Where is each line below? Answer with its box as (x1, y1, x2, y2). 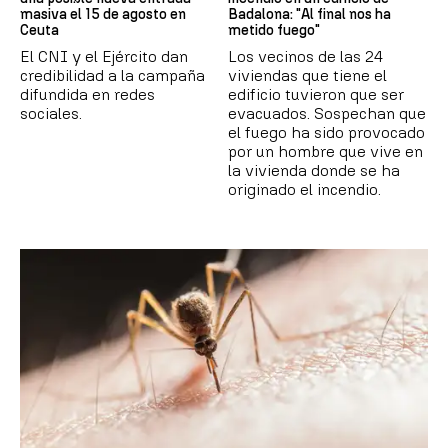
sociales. (20, 103, 82, 123)
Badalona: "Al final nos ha (228, 5, 391, 23)
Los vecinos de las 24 (228, 46, 383, 66)
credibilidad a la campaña (20, 65, 205, 85)
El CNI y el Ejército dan (20, 46, 188, 66)
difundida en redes (20, 84, 155, 104)
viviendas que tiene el (228, 65, 387, 85)
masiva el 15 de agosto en (20, 5, 186, 23)
